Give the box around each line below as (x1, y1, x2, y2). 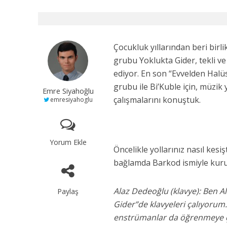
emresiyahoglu (50, 95, 93, 104)
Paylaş (57, 186, 79, 196)
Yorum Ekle (49, 137, 87, 147)
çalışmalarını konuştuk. (113, 94, 201, 105)
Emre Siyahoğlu (42, 86, 94, 96)
